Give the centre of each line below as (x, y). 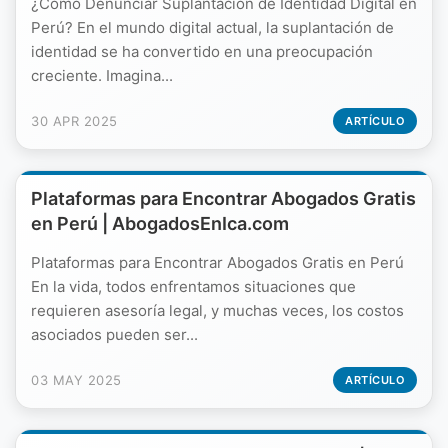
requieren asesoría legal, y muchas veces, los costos (217, 310)
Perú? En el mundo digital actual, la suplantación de (212, 27)
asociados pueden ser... (114, 334)
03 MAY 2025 (76, 380)
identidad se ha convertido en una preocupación (202, 51)
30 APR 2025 (74, 121)
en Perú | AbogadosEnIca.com (160, 223)
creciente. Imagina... (102, 75)
